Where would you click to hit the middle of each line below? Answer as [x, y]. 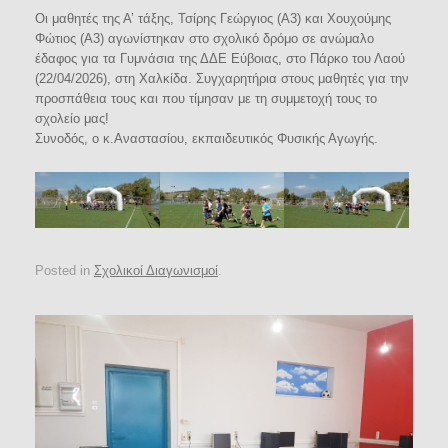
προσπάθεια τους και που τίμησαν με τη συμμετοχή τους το [206, 98]
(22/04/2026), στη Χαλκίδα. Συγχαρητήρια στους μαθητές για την [222, 78]
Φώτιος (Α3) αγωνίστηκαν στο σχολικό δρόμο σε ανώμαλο [204, 38]
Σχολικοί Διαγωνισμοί [156, 270]
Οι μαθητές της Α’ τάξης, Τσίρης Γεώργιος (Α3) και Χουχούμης [213, 18]
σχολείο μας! [72, 118]
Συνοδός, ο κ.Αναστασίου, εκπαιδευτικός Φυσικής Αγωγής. [206, 138]
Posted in [64, 270]
